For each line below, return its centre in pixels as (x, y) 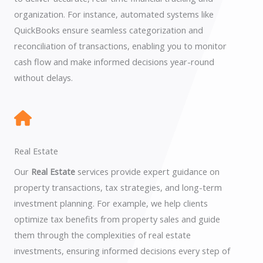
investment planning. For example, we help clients (111, 203)
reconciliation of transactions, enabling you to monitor (120, 46)
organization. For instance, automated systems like (114, 14)
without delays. (43, 77)
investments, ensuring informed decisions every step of (122, 251)
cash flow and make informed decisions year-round (114, 62)
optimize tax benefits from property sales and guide (117, 219)
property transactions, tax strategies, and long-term (118, 187)
